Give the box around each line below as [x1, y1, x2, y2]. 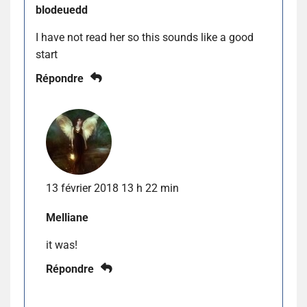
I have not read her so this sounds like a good [36, 30, 254, 44]
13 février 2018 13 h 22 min [46, 181, 179, 195]
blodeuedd [36, 3, 88, 16]
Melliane [46, 210, 88, 224]
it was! [46, 238, 77, 251]
